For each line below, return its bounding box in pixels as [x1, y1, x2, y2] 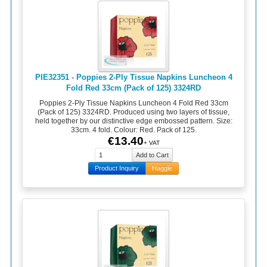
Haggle [152, 164, 172, 172]
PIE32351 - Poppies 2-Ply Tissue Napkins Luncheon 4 [35, 72, 232, 82]
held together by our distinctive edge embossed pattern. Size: [35, 117, 232, 126]
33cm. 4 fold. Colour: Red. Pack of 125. [70, 126, 197, 135]
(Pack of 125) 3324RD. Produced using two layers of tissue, [38, 108, 229, 117]
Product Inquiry [95, 164, 139, 172]
